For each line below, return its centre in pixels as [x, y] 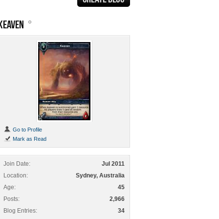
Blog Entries [20, 211]
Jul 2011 [113, 164]
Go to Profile [27, 130]
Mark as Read [29, 139]
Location [15, 175]
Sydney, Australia [100, 175]
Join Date [16, 164]
